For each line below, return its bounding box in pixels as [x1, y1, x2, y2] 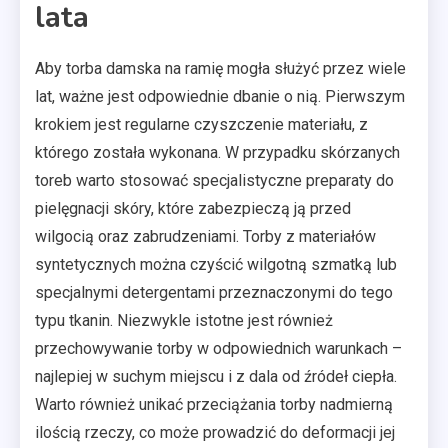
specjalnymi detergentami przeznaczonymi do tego [35, 282, 393, 302]
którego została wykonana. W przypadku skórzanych [35, 142, 400, 162]
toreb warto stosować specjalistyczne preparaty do [35, 170, 394, 190]
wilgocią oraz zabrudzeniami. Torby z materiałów [35, 226, 376, 246]
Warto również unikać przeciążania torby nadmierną [35, 394, 393, 414]
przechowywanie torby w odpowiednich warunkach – [35, 338, 402, 358]
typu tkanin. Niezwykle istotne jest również [35, 310, 333, 330]
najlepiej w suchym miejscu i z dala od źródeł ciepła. [35, 366, 397, 386]
